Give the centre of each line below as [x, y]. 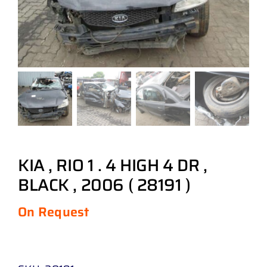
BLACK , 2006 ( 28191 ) [104, 184]
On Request [54, 211]
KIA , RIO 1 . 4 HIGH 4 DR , [113, 165]
